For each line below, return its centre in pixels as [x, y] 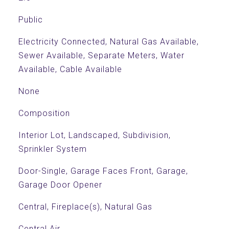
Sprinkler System [52, 149]
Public [30, 20]
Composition [44, 113]
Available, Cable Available [70, 69]
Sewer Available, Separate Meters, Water [101, 55]
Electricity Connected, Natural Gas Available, [108, 42]
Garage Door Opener [60, 185]
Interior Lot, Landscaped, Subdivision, [94, 135]
